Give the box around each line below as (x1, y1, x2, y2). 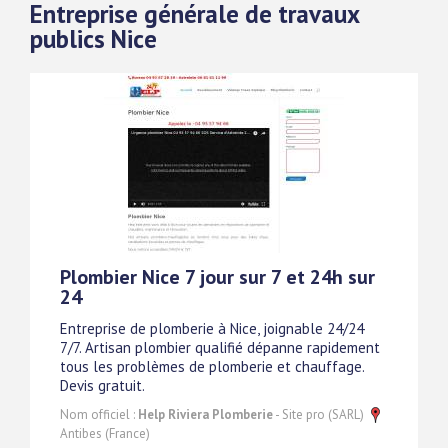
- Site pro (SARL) (273, 405, 367, 423)
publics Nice (30, 22, 157, 55)
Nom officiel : (60, 405, 138, 423)
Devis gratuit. (60, 375, 145, 395)
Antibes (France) (60, 424, 150, 442)
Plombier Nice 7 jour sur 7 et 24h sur (60, 263, 375, 290)
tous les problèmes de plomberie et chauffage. (60, 356, 364, 376)
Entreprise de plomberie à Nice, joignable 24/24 (60, 318, 364, 338)
